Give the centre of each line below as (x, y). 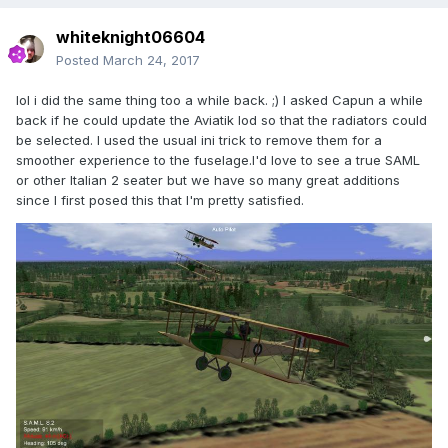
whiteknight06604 (130, 37)
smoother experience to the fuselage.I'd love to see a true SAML (218, 160)
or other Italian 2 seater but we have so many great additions (208, 180)
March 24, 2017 (151, 60)
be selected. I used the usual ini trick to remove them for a (199, 140)
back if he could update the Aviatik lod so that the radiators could (221, 120)
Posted (79, 60)
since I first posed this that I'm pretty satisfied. (160, 200)
